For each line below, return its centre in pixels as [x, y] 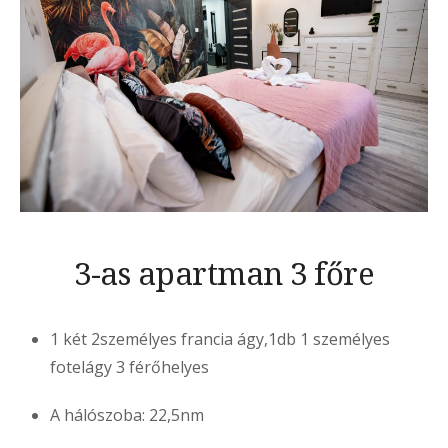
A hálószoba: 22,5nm [127, 415]
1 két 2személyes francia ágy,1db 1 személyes [220, 339]
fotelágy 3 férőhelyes [129, 367]
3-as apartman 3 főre [224, 273]
